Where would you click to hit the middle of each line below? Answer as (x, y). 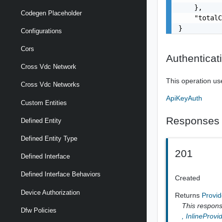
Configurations (41, 31)
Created (188, 178)
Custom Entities (44, 103)
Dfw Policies (39, 210)
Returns (189, 195)
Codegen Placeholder (51, 13)
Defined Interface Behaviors (61, 174)
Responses (193, 120)
